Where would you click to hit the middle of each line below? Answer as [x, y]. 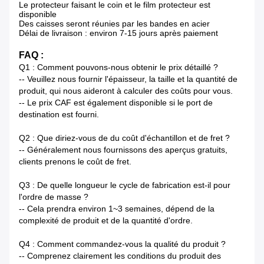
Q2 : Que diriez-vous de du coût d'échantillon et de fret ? [124, 138]
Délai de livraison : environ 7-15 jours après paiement [118, 33]
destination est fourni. [59, 115]
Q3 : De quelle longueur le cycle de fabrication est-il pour [125, 185]
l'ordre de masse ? [54, 197]
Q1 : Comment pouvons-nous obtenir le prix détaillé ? [118, 67]
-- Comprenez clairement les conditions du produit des [120, 256]
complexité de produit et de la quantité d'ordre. [106, 221]
